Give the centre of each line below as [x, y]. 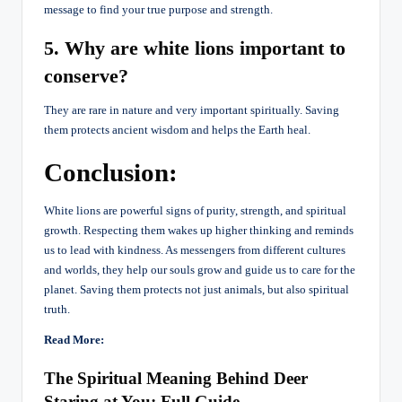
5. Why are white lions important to [195, 48]
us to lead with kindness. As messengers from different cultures [195, 250]
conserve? [86, 75]
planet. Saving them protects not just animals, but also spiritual [197, 289]
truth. [57, 309]
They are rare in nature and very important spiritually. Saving [192, 110]
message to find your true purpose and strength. [158, 9]
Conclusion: [111, 172]
